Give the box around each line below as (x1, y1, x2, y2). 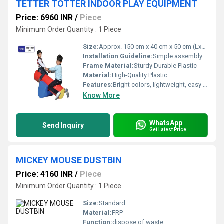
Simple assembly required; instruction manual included (153, 52, 202, 60)
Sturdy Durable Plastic (134, 62, 197, 69)
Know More (83, 91, 120, 99)
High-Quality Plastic (112, 71, 167, 79)
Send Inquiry (42, 121, 84, 129)
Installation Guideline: (83, 52, 153, 60)
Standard (99, 199, 125, 207)
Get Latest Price (149, 126, 186, 132)
